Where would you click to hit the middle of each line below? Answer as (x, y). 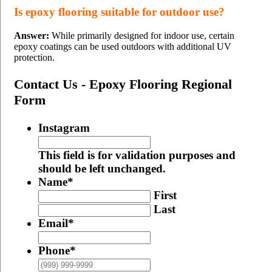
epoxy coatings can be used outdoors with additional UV (123, 47)
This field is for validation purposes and (137, 155)
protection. (34, 58)
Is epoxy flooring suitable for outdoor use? (119, 12)
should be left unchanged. (102, 168)
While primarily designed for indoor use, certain (142, 36)
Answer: (32, 36)
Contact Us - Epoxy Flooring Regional (123, 84)
